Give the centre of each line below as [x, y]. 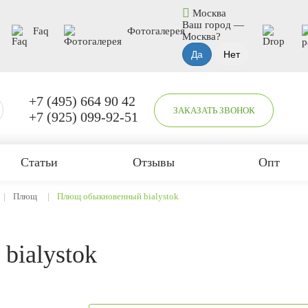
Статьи [39, 162]
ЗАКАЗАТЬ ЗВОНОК [214, 110]
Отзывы [154, 162]
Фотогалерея [156, 31]
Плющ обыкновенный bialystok [118, 196]
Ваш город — [213, 25]
